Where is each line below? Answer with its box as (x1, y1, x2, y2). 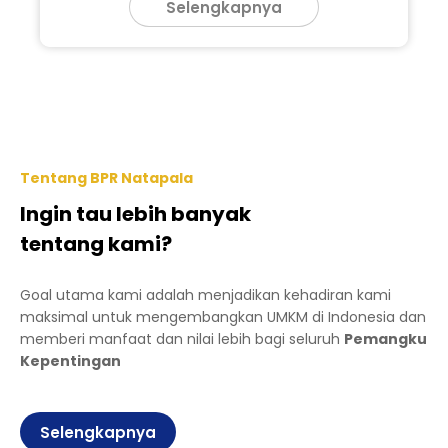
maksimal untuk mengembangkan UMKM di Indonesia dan (20, 307, 426, 327)
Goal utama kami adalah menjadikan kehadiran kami (20, 285, 391, 305)
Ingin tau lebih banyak (20, 200, 251, 228)
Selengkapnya (40, 421, 156, 443)
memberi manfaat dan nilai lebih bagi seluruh (20, 329, 344, 349)
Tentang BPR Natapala (20, 168, 193, 188)
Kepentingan (20, 351, 121, 371)
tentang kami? (20, 230, 172, 258)
